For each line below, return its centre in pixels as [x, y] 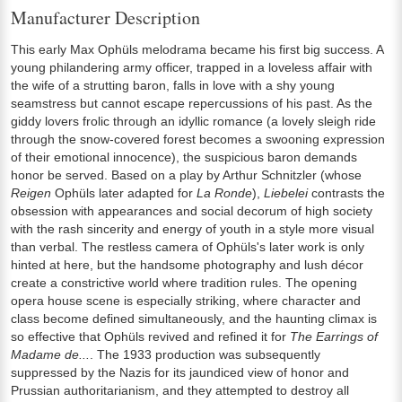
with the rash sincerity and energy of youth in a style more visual [192, 228]
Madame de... [50, 354]
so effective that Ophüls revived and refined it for [150, 336]
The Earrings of [334, 336]
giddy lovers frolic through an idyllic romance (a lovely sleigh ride [193, 121]
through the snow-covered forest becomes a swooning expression [198, 139]
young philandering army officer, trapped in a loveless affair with [192, 67]
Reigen [31, 192]
